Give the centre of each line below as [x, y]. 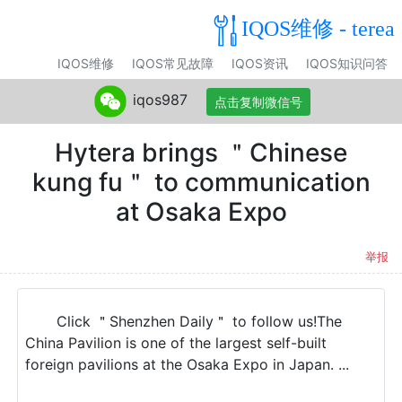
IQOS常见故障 [173, 63]
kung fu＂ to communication [201, 182]
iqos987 [160, 100]
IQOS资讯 [260, 63]
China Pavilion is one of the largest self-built [176, 343]
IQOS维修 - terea [318, 28]
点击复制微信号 [258, 101]
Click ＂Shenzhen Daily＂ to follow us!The [199, 321]
